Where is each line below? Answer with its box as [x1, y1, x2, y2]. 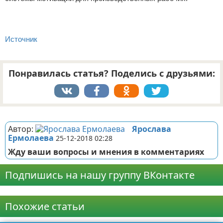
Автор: [8, 123, 35, 134]
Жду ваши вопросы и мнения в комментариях [8, 146, 204, 157]
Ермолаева [8, 132, 54, 143]
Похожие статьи [5, 200, 85, 213]
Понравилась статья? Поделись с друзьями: [8, 67, 215, 79]
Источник [5, 35, 37, 43]
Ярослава [132, 123, 171, 134]
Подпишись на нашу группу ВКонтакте [5, 168, 195, 182]
